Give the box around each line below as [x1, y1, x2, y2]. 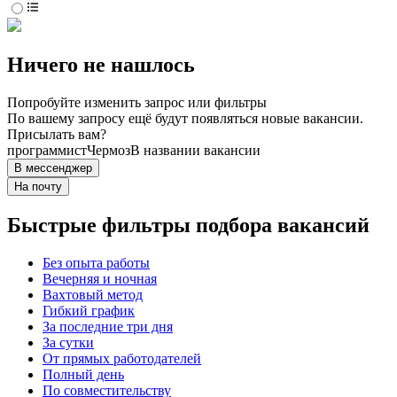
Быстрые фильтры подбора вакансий [7, 214, 370, 237]
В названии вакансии [130, 143, 261, 159]
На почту [14, 180, 62, 194]
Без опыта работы [43, 255, 150, 271]
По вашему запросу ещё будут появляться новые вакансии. [7, 111, 363, 127]
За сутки [43, 335, 94, 351]
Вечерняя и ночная [43, 271, 157, 287]
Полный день [43, 367, 124, 383]
